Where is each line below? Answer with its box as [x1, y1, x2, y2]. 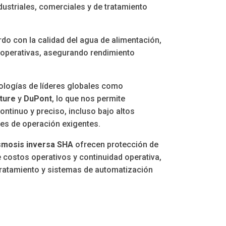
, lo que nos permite [52, 94, 126, 104]
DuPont [24, 94, 52, 104]
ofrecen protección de [73, 140, 159, 150]
